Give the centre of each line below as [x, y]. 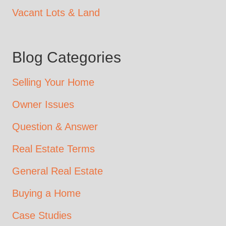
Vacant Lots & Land [56, 12]
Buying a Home [46, 193]
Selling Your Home [53, 82]
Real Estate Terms [53, 149]
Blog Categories [67, 57]
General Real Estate [58, 171]
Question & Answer [55, 126]
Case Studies [42, 215]
